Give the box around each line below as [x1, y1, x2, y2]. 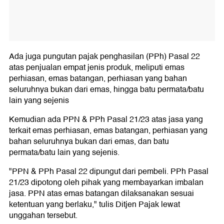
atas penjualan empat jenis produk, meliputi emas [9, 61, 184, 74]
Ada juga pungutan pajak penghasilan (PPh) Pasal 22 [9, 50, 200, 63]
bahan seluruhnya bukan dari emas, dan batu [9, 135, 169, 148]
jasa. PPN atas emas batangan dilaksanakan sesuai [9, 187, 194, 200]
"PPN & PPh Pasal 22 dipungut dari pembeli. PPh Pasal [9, 165, 208, 178]
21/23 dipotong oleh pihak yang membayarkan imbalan [9, 176, 203, 189]
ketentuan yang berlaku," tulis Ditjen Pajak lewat [9, 198, 180, 211]
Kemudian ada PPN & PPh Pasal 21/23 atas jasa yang [9, 113, 203, 126]
